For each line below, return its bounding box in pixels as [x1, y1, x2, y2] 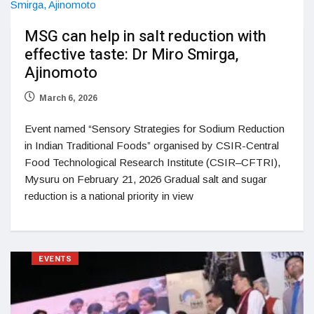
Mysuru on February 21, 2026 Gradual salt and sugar [25, 173, 267, 185]
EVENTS [39, 253, 72, 265]
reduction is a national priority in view [25, 190, 193, 202]
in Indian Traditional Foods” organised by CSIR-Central [25, 139, 279, 151]
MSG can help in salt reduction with [25, 25, 266, 48]
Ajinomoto [25, 62, 97, 84]
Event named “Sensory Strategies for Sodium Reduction [25, 123, 285, 135]
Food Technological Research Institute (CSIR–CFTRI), [25, 156, 280, 168]
